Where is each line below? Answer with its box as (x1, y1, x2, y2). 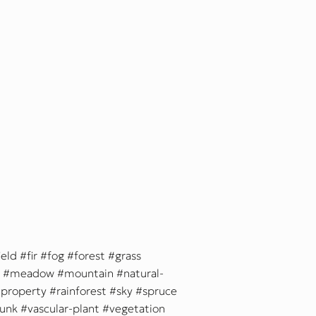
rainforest (56, 284, 107, 298)
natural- (123, 266, 164, 281)
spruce (142, 284, 177, 298)
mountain (64, 266, 114, 281)
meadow (10, 266, 54, 281)
